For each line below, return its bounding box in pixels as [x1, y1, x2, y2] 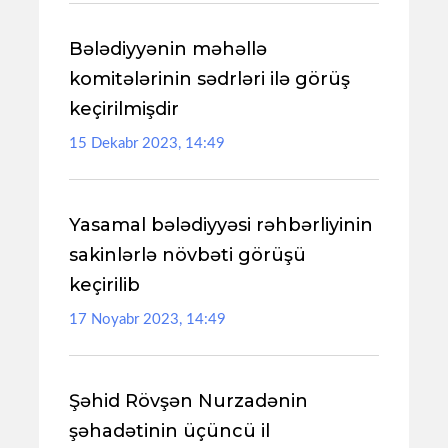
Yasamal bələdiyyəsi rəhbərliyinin [69, 214, 373, 236]
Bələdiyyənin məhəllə [69, 38, 267, 60]
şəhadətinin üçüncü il [69, 420, 270, 442]
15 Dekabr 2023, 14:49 [69, 136, 225, 151]
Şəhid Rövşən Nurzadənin [69, 390, 308, 412]
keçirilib [69, 274, 140, 296]
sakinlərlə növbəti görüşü [69, 244, 306, 266]
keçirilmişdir [69, 98, 179, 120]
